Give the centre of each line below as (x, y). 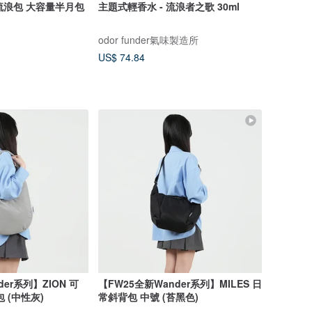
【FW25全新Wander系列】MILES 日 (180, 284)
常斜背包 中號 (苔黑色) (148, 297)
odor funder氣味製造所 (148, 39)
